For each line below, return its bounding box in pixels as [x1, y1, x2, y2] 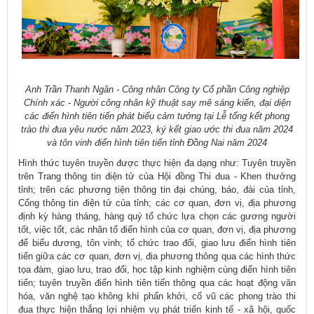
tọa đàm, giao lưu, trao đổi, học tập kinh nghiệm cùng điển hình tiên [18, 264, 296, 275]
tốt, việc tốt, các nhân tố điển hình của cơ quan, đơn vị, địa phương [18, 224, 296, 235]
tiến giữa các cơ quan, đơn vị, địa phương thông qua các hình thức [18, 251, 296, 262]
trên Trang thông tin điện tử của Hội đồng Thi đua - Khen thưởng [18, 171, 296, 182]
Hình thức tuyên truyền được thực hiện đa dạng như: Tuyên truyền [18, 158, 296, 169]
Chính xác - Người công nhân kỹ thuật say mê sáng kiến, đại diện [23, 97, 291, 109]
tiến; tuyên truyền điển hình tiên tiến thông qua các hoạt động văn [18, 278, 296, 289]
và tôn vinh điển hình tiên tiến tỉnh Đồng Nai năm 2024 [47, 137, 267, 149]
